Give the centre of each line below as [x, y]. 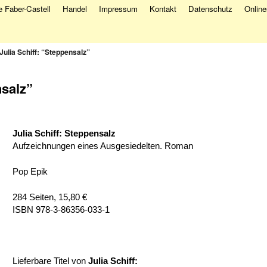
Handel [75, 9]
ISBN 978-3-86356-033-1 [61, 210]
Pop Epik [30, 172]
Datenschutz [210, 9]
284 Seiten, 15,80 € [50, 198]
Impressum [118, 9]
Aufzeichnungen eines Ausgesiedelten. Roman [103, 146]
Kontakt [163, 9]
